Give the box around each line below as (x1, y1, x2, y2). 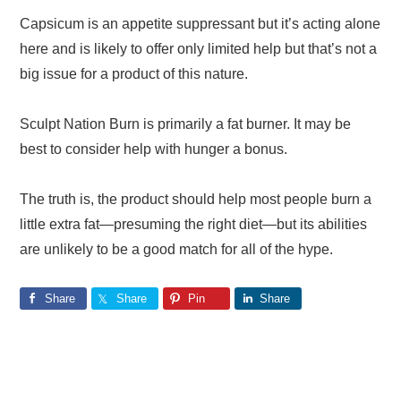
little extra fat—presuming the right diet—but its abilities (20, 216, 368, 232)
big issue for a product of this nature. (20, 65, 249, 81)
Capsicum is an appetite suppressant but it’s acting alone (20, 15, 381, 31)
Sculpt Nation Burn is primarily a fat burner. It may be (20, 115, 352, 132)
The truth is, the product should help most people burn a (20, 191, 372, 207)
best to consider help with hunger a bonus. (20, 141, 292, 157)
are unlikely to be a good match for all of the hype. (20, 241, 334, 257)
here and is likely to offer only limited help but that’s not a (20, 40, 378, 56)
